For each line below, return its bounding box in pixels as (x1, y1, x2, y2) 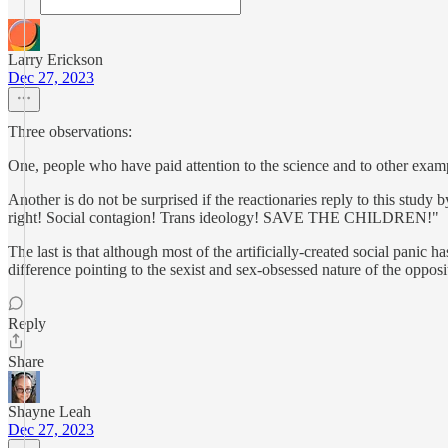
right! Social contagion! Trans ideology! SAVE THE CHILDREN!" (8, 209, 439, 226)
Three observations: (8, 123, 132, 140)
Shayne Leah (8, 403, 91, 420)
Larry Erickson (8, 51, 103, 68)
